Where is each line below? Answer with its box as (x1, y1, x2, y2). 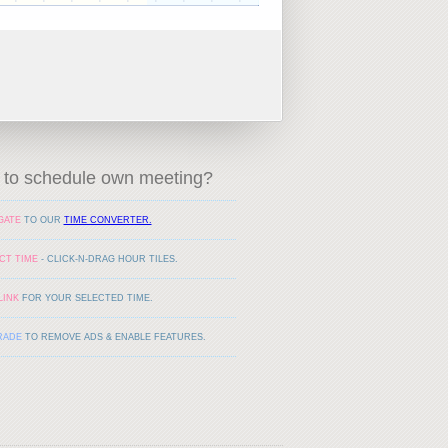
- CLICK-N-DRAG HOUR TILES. (37, 253, 178, 264)
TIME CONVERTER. (63, 214, 152, 225)
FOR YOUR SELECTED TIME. (18, 292, 153, 303)
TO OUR (20, 214, 64, 225)
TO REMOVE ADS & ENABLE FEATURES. (21, 331, 206, 342)
